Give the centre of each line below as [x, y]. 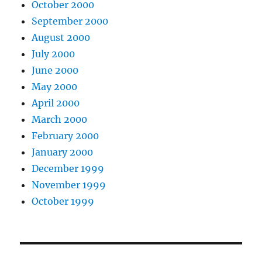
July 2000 [54, 54]
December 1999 [68, 169]
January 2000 [63, 152]
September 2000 [70, 21]
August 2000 [61, 38]
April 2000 [56, 103]
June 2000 [55, 70]
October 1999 [63, 201]
